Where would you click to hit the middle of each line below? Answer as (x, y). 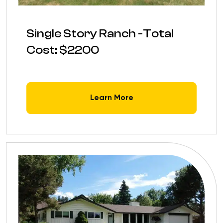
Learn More (111, 98)
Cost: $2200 (63, 50)
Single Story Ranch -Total (100, 34)
